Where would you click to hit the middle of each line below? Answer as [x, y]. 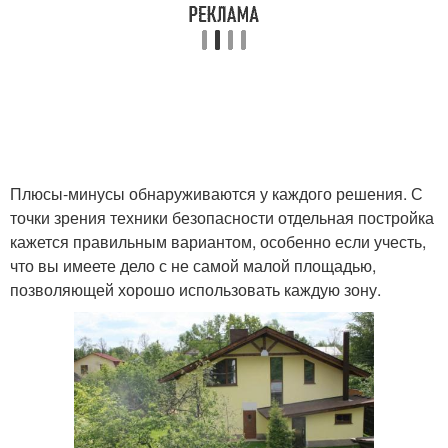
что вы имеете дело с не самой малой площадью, [193, 265]
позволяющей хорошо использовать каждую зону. [195, 289]
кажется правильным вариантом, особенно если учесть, [218, 241]
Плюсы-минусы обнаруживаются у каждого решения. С [216, 193]
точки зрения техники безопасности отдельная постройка [222, 217]
